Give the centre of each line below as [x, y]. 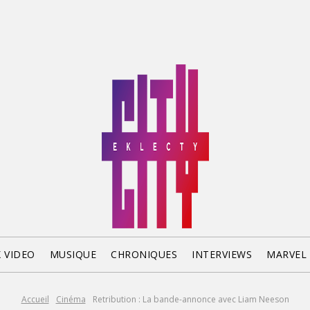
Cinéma [71, 299]
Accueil [35, 299]
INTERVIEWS [222, 254]
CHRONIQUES [144, 254]
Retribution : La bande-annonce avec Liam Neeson [191, 299]
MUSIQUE [73, 254]
